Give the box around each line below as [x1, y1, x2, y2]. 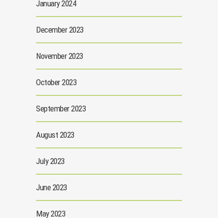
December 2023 [36, 25, 84, 35]
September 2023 [36, 104, 86, 114]
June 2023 [36, 182, 67, 193]
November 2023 [36, 51, 83, 61]
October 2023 [36, 77, 76, 88]
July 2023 [36, 156, 65, 166]
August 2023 [36, 130, 74, 140]
